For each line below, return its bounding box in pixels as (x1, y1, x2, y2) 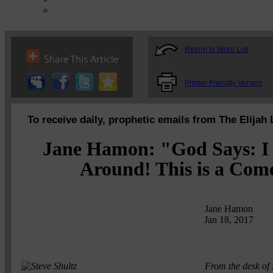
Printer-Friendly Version (185, 79, 263, 87)
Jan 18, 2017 (204, 214, 253, 225)
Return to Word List (185, 45, 248, 54)
